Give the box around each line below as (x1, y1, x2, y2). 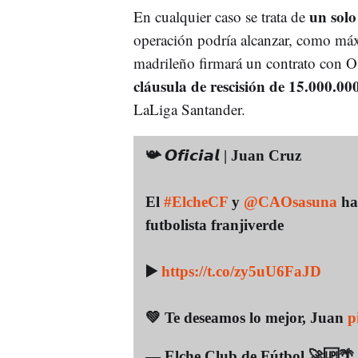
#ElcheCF (163, 193, 228, 210)
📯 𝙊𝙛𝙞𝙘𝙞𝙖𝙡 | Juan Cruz (145, 146, 301, 164)
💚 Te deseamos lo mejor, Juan (145, 308, 348, 326)
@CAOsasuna (243, 193, 337, 210)
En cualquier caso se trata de (133, 6, 309, 26)
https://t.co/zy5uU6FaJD (161, 262, 321, 280)
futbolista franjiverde (145, 216, 284, 233)
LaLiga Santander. (133, 98, 245, 119)
